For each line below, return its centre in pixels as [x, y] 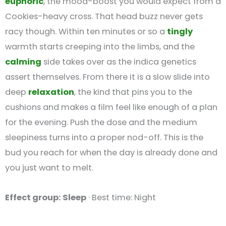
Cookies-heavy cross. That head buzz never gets [104, 17]
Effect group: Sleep [46, 197]
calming [23, 62]
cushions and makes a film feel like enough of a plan [111, 107]
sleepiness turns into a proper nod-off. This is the [104, 138]
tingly [180, 32]
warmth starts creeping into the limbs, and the [100, 47]
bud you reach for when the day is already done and [111, 153]
